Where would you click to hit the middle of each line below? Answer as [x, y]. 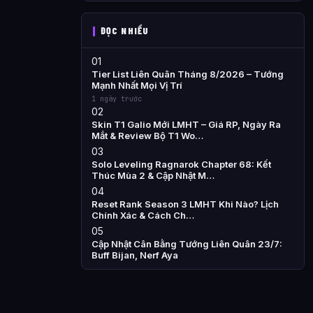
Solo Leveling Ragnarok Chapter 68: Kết [181, 164]
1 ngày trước [117, 99]
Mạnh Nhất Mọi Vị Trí [137, 85]
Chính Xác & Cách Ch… [143, 215]
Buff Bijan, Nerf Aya [135, 255]
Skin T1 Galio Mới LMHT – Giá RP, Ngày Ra [186, 124]
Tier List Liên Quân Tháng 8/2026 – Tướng [188, 74]
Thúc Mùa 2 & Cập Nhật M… [153, 175]
